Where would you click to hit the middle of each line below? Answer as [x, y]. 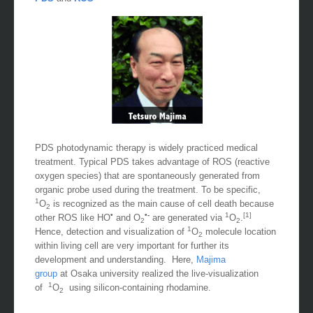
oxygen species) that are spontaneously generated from [147, 190]
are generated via [187, 232]
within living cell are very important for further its [132, 260]
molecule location [239, 246]
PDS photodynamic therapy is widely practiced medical [146, 162]
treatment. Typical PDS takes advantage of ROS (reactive [152, 176]
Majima [211, 274]
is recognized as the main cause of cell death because [162, 218]
